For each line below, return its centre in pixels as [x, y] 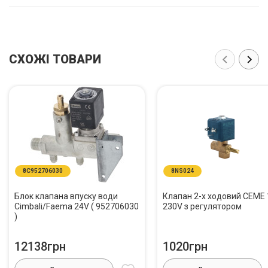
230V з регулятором [202, 206]
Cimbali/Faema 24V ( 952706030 [77, 206]
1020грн [185, 246]
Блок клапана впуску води [66, 196]
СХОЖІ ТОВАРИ [55, 59]
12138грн [40, 246]
